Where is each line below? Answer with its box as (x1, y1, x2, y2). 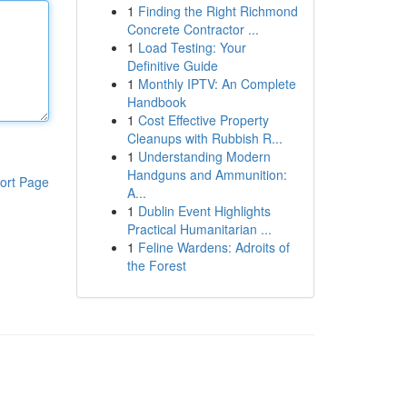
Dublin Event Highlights (137, 202, 271, 220)
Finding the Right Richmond (137, 2, 298, 20)
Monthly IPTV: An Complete (137, 74, 296, 93)
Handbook (126, 93, 186, 111)
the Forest (126, 256, 186, 274)
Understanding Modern (137, 147, 271, 165)
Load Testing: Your (137, 38, 246, 56)
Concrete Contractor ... (126, 20, 259, 38)
